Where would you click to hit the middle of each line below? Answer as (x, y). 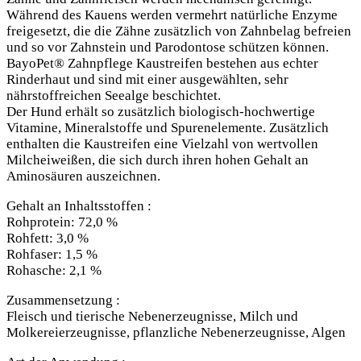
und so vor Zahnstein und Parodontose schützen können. (168, 48)
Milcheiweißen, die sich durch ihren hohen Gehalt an (158, 160)
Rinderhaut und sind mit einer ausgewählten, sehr (147, 80)
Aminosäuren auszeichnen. (83, 176)
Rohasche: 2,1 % (54, 271)
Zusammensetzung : (63, 301)
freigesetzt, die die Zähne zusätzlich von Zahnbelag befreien (179, 31)
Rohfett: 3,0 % (48, 239)
